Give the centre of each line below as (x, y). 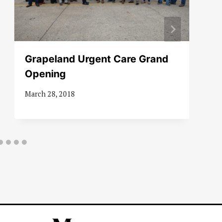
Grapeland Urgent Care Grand (96, 59)
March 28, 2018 (50, 94)
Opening (45, 74)
